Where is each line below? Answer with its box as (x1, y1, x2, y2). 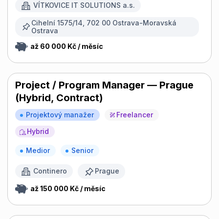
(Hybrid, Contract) (15, 91, 103, 104)
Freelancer (116, 110, 153, 119)
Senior (71, 146, 93, 154)
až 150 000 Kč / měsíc (30, 184, 106, 193)
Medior (26, 146, 50, 154)
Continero (33, 167, 67, 175)
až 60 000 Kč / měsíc (30, 42, 103, 50)
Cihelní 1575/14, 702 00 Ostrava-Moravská (31, 18, 177, 27)
